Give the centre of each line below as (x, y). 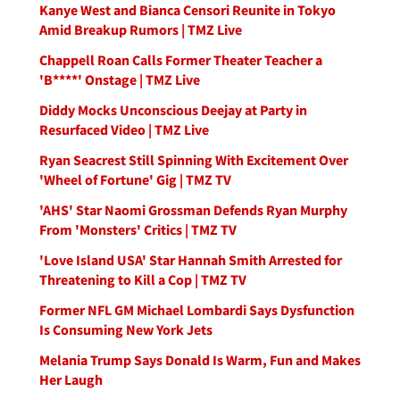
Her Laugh (71, 379)
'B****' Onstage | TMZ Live (120, 79)
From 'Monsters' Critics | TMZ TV (138, 229)
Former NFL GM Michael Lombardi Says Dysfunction (197, 310)
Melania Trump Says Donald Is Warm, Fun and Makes (200, 360)
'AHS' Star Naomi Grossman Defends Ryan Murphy (193, 210)
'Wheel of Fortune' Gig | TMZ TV (135, 179)
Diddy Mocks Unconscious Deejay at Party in (173, 110)
